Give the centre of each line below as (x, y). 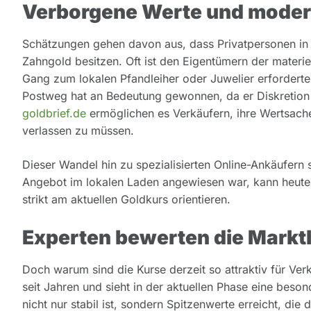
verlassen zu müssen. (78, 131)
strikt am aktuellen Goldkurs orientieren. (126, 200)
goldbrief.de (54, 114)
